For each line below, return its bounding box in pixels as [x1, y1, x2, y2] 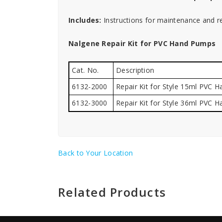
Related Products [58, 183, 166, 200]
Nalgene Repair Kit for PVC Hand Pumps [68, 39, 216, 48]
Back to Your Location [58, 148, 133, 158]
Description [116, 65, 155, 75]
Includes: [68, 15, 102, 25]
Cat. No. [72, 65, 99, 75]
